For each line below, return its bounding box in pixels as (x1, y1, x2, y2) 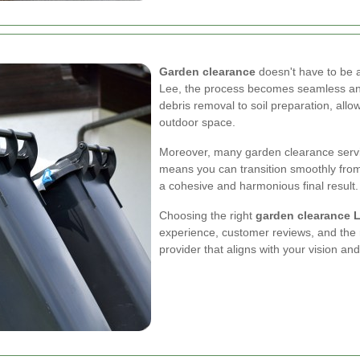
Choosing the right (159, 209, 256, 222)
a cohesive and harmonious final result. (159, 179, 358, 192)
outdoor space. (159, 116, 235, 129)
